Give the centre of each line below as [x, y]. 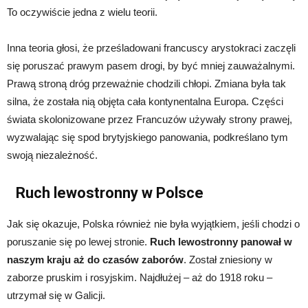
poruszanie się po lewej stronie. [78, 241]
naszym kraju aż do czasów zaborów [95, 259]
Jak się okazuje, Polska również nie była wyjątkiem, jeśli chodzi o [153, 223]
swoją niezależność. [52, 155]
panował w [266, 241]
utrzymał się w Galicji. [56, 295]
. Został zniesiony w [228, 259]
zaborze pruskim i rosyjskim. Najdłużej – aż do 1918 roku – [140, 277]
